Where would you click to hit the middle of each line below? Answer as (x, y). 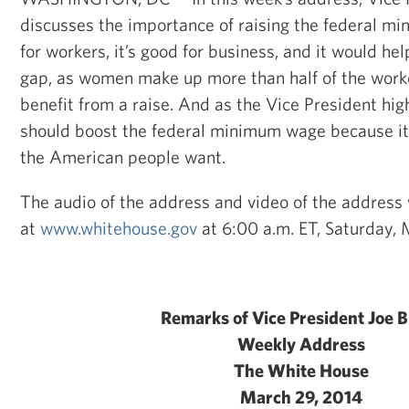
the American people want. (123, 156)
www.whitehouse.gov (119, 227)
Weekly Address (301, 343)
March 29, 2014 (301, 396)
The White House (301, 370)
